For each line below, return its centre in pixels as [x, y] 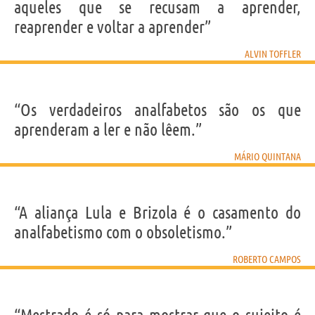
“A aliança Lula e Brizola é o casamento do [157, 212]
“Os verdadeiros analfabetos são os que [157, 110]
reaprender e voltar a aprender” [112, 27]
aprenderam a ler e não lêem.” [108, 129]
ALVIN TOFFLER [273, 54]
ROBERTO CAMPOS [267, 259]
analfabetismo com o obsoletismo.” [123, 232]
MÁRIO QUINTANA [268, 156]
